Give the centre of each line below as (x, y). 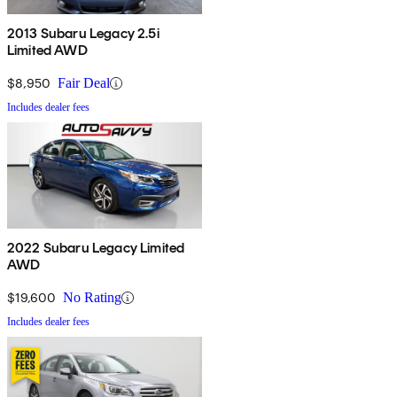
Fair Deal (84, 83)
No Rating (92, 298)
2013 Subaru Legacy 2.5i (83, 34)
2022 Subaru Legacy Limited (96, 248)
